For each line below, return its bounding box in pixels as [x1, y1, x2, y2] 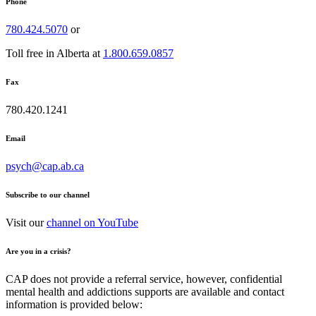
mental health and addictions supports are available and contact [6, 285, 284, 298]
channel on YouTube [47, 216, 138, 229]
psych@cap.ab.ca [6, 159, 84, 172]
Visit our [6, 216, 47, 229]
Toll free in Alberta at [6, 47, 103, 59]
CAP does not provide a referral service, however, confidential [6, 272, 282, 285]
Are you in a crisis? [6, 246, 71, 255]
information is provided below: [6, 298, 142, 310]
